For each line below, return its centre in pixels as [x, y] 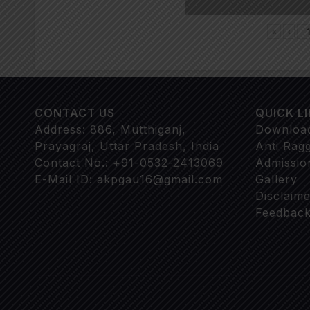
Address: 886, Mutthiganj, [110, 130]
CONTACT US [75, 113]
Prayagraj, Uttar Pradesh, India [127, 146]
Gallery [276, 180]
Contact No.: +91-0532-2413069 [129, 163]
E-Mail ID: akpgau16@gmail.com [129, 180]
